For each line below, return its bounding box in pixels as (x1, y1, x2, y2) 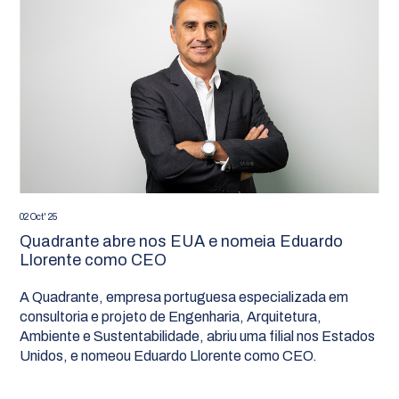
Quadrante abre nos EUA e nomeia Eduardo (20, 232, 344, 251)
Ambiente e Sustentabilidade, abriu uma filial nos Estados (20, 329, 376, 345)
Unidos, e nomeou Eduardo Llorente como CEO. (20, 348, 318, 364)
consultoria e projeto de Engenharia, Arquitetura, (20, 309, 322, 325)
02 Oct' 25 (20, 212, 58, 223)
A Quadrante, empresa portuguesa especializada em (20, 289, 349, 305)
